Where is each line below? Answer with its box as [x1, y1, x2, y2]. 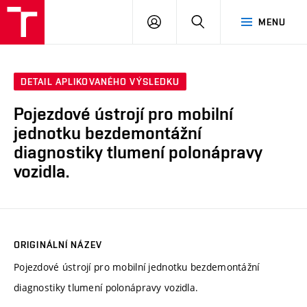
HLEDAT [204, 16, 241, 27]
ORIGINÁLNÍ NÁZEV [14, 238, 102, 250]
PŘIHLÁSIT [160, 16, 210, 27]
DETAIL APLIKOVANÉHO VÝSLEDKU [21, 76, 180, 88]
